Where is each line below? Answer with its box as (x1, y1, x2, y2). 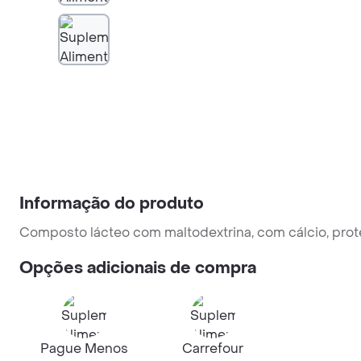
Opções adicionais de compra (19, 258, 256, 279)
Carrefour (182, 340, 243, 357)
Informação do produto (19, 193, 204, 214)
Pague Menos (39, 340, 128, 357)
